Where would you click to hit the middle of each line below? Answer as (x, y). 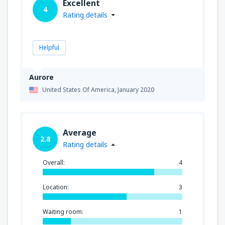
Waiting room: (63, 211)
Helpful (49, 47)
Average (80, 132)
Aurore (41, 77)
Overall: (54, 162)
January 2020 (136, 89)
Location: (56, 187)
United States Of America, (80, 89)
